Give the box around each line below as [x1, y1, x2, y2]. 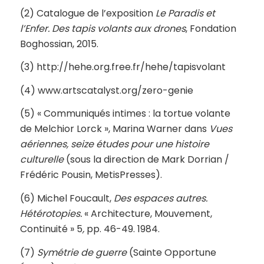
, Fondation [185, 21, 236, 35]
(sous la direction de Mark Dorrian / [63, 153, 229, 167]
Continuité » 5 [19, 222, 82, 236]
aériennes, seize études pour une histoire [19, 137, 209, 151]
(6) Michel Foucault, [19, 192, 114, 206]
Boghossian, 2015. [19, 37, 98, 51]
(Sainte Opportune [126, 245, 216, 259]
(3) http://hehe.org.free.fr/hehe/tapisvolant [19, 60, 226, 74]
